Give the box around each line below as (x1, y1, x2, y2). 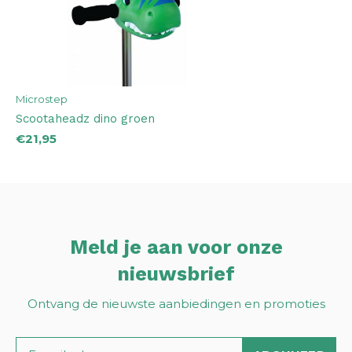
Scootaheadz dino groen (16, 111, 155, 126)
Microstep (16, 92, 68, 105)
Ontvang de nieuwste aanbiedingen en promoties (27, 295, 325, 311)
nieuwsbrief (117, 262, 235, 285)
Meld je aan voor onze (69, 235, 283, 258)
